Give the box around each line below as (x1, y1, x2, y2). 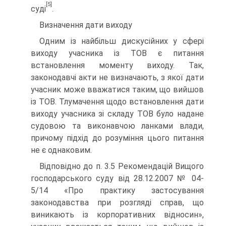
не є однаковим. (31, 145, 92, 155)
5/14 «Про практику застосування (31, 185, 204, 195)
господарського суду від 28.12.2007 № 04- (31, 173, 204, 183)
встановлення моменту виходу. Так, (31, 60, 204, 70)
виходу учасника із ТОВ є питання (31, 48, 204, 58)
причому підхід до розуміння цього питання (31, 133, 204, 143)
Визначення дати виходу (39, 20, 132, 30)
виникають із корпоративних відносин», (31, 209, 204, 219)
